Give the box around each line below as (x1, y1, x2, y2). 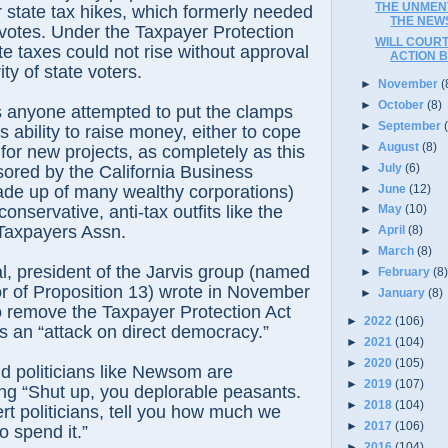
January (378, 286, 429, 300)
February (378, 265, 434, 279)
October (378, 97, 428, 111)
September (378, 118, 445, 132)
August (378, 139, 423, 153)
